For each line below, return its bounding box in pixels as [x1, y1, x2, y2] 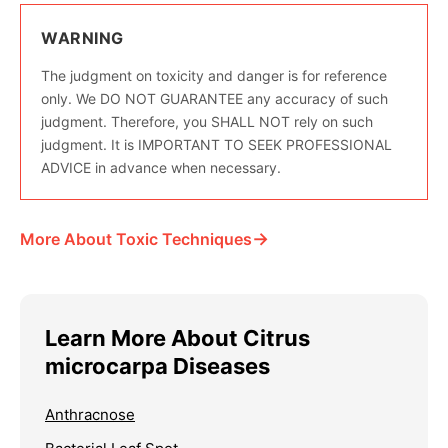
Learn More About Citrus [45, 325, 310, 352]
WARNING [41, 28, 124, 49]
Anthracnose [45, 405, 135, 425]
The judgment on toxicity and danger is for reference [41, 67, 387, 85]
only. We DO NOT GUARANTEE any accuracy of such [41, 90, 388, 108]
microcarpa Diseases [45, 353, 270, 380]
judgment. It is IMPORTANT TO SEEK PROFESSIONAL [41, 136, 392, 154]
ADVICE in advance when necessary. [41, 159, 281, 177]
